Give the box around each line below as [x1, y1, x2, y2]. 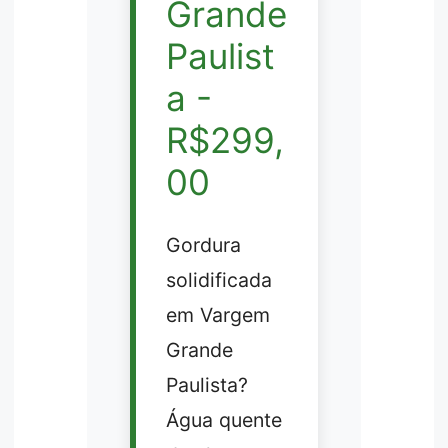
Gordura [165, 233, 241, 258]
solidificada [165, 268, 272, 293]
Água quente [165, 408, 282, 433]
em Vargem [165, 303, 270, 328]
